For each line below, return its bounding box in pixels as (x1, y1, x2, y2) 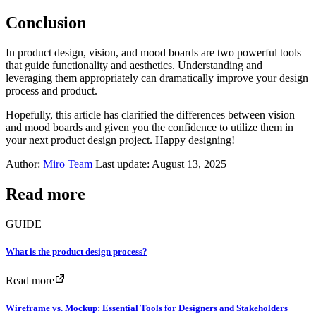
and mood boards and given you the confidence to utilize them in (6, 121, 293, 133)
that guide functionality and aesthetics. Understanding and (6, 59, 262, 71)
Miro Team (43, 157, 92, 170)
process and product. (6, 84, 97, 97)
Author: (6, 157, 43, 170)
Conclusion (6, 13, 86, 32)
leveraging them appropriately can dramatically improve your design (6, 71, 308, 84)
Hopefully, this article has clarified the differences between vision (6, 108, 295, 121)
